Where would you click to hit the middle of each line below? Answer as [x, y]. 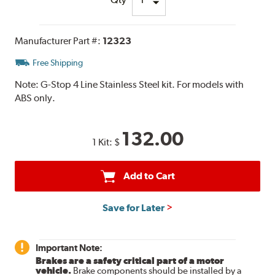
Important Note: [69, 247]
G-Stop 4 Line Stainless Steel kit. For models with [142, 84]
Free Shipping [58, 62]
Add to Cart [149, 176]
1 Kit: [103, 142]
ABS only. [35, 98]
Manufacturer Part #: [59, 41]
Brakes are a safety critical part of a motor [130, 260]
